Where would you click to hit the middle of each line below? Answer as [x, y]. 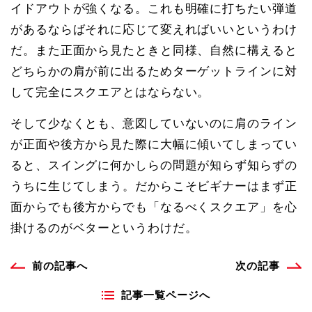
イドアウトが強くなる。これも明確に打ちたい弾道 [154, 9]
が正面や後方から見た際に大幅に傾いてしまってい [154, 145]
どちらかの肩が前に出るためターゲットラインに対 [154, 71]
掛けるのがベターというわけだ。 [104, 228]
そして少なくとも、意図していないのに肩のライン [154, 124]
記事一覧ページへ [166, 295]
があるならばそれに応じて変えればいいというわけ [154, 30]
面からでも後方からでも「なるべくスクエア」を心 [154, 207]
